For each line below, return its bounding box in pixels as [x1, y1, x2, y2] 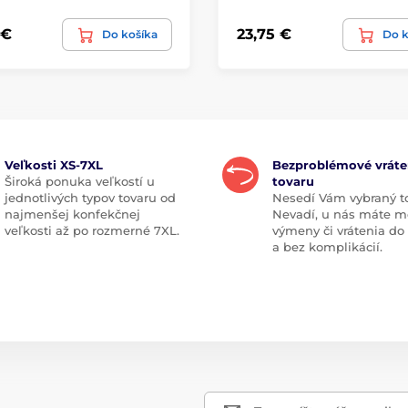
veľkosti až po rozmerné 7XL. [4, 222, 179, 238]
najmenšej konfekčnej [4, 206, 140, 221]
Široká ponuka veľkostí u [4, 173, 155, 189]
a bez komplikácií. [272, 239, 382, 254]
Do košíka [102, 26, 158, 41]
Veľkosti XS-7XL [4, 157, 103, 172]
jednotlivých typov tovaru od [4, 189, 176, 205]
